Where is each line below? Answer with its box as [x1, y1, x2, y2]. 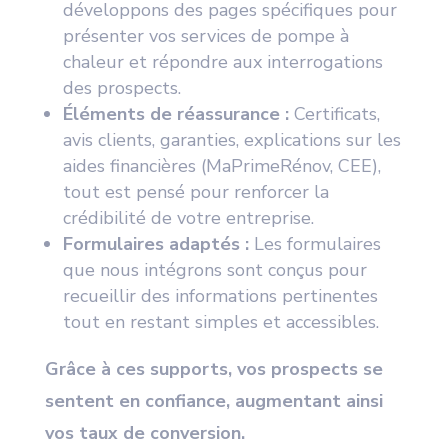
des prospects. [62, 76, 181, 101]
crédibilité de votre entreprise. [62, 206, 314, 231]
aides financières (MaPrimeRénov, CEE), [62, 154, 381, 179]
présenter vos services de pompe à [62, 24, 349, 49]
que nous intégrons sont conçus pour [62, 258, 367, 283]
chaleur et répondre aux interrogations [62, 50, 383, 75]
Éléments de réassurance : [62, 102, 289, 127]
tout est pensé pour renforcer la [62, 180, 329, 205]
